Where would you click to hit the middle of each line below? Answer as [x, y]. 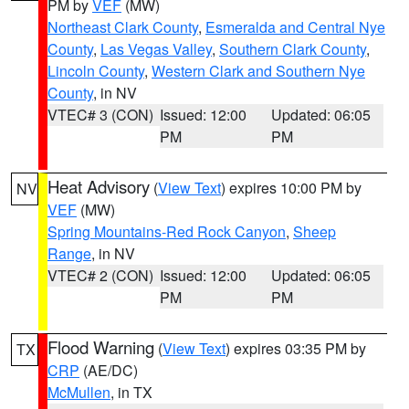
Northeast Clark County [123, 27]
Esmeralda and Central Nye [295, 27]
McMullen [79, 392]
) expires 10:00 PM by [291, 188]
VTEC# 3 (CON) [100, 115]
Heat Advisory [99, 186]
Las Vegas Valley [156, 49]
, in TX [131, 392]
